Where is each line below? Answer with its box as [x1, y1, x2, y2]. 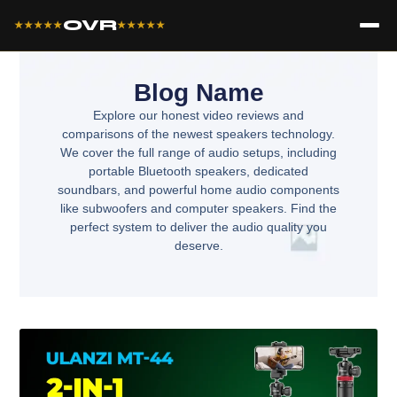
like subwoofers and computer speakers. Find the [60, 201, 337, 216]
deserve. [174, 238, 223, 253]
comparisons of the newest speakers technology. [62, 127, 335, 142]
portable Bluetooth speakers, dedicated [89, 164, 308, 179]
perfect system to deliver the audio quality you [70, 220, 327, 235]
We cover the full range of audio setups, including [60, 145, 337, 160]
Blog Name [133, 79, 264, 107]
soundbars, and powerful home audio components [58, 183, 339, 198]
